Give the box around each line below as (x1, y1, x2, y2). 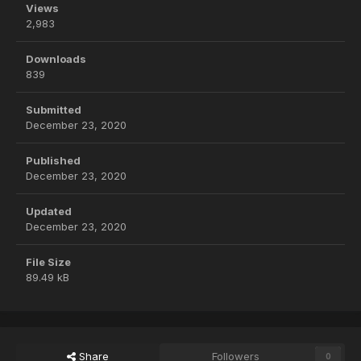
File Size (26, 255, 71, 269)
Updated (26, 205, 72, 218)
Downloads (26, 52, 86, 66)
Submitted (26, 103, 81, 117)
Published (26, 154, 81, 168)
